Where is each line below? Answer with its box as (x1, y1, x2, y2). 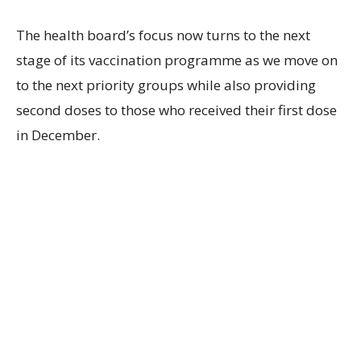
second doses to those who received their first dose (16, 101, 337, 120)
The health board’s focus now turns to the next (16, 26, 310, 45)
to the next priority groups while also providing (16, 76, 316, 95)
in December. (16, 126, 100, 145)
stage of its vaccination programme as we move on (16, 51, 338, 70)
